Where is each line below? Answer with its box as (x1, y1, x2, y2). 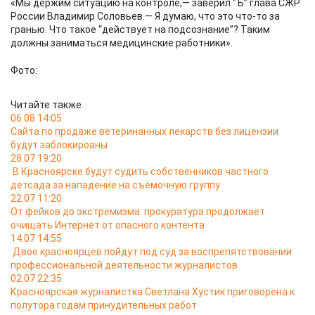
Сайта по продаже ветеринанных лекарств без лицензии (11, 126, 278, 137)
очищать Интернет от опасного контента (11, 219, 205, 231)
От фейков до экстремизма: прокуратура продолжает (11, 206, 265, 217)
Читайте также (11, 99, 82, 110)
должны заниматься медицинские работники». (11, 37, 233, 49)
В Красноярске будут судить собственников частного (13, 166, 269, 177)
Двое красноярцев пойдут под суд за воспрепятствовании (13, 246, 292, 257)
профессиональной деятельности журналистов (11, 259, 238, 271)
